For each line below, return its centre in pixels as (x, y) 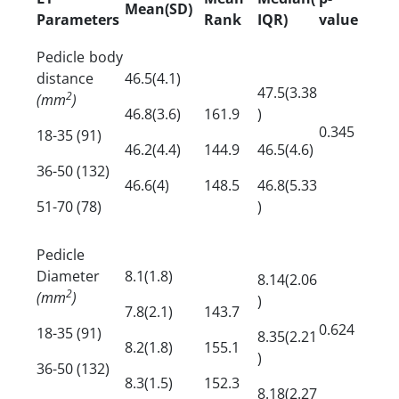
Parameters (78, 19)
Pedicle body (80, 57)
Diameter (68, 276)
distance (65, 78)
